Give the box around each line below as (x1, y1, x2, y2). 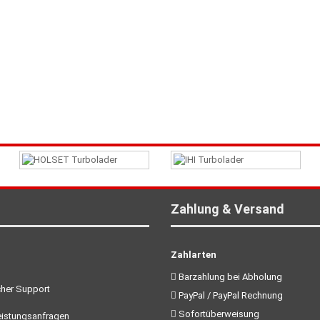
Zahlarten (171, 249, 216, 260)
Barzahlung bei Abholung (176, 271, 282, 282)
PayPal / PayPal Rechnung (176, 290, 283, 301)
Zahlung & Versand (171, 201, 284, 216)
